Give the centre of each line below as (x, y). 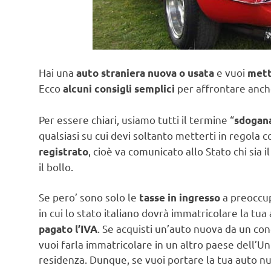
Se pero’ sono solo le (89, 197)
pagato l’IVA (68, 229)
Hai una (57, 73)
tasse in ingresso (180, 198)
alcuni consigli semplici (119, 89)
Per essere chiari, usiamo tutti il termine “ (136, 119)
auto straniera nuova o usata (145, 73)
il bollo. (56, 166)
